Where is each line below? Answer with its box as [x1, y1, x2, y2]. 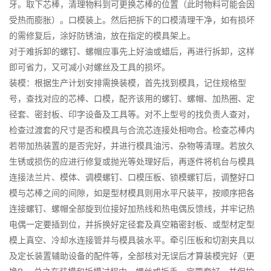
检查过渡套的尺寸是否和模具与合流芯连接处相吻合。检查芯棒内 [9, 125, 255, 135]
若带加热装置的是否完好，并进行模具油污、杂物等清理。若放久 [9, 140, 255, 151]
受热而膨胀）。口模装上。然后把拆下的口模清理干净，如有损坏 [9, 15, 255, 25]
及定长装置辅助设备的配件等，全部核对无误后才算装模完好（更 [9, 250, 255, 261]
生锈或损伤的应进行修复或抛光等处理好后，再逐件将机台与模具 [9, 156, 255, 166]
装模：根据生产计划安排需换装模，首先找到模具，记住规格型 [9, 77, 246, 88]
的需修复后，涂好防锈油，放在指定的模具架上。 [9, 30, 195, 41]
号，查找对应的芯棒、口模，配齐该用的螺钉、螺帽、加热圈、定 [9, 93, 255, 103]
